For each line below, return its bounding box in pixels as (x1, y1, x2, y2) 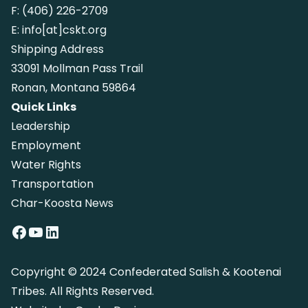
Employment (11, 137, 81, 153)
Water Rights (11, 156, 81, 173)
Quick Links (11, 98, 76, 115)
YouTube (27, 219, 37, 243)
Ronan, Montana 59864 (11, 79, 136, 96)
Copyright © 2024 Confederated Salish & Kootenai (11, 263, 281, 280)
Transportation (11, 175, 93, 192)
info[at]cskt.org (22, 21, 107, 38)
